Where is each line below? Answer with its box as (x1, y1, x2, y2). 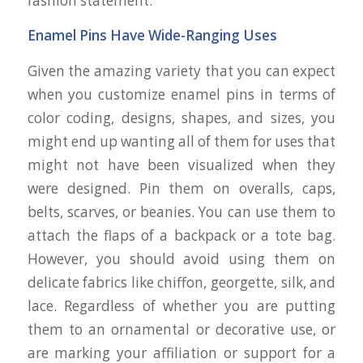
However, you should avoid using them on (27, 249, 336, 268)
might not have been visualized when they (27, 155, 336, 174)
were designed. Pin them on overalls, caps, (27, 178, 336, 198)
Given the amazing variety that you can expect (27, 61, 336, 80)
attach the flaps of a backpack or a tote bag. (27, 225, 336, 245)
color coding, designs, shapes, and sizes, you (27, 108, 336, 127)
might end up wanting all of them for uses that (27, 131, 336, 151)
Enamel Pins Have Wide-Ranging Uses (27, 26, 277, 45)
